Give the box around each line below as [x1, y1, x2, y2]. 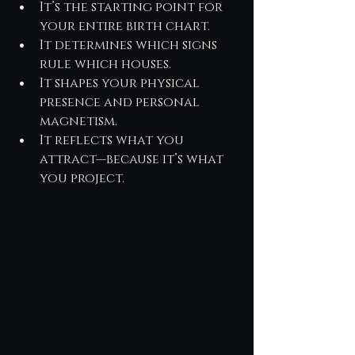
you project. [40, 170, 124, 187]
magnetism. [40, 113, 117, 130]
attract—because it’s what [40, 151, 227, 168]
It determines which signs [40, 36, 220, 54]
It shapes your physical [40, 74, 203, 92]
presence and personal [40, 94, 203, 111]
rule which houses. [40, 55, 171, 73]
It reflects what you [40, 132, 187, 149]
